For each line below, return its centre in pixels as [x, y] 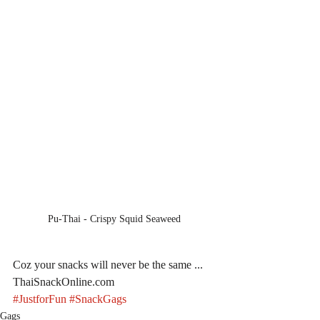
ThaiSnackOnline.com [64, 281]
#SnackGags [98, 299]
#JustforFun [40, 299]
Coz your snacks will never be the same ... [109, 264]
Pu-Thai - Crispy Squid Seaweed [114, 219]
